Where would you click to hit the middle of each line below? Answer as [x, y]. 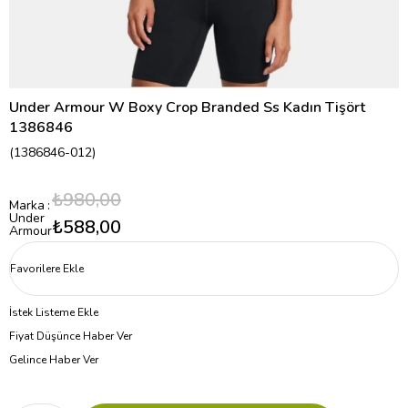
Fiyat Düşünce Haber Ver [71, 337]
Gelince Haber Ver [54, 360]
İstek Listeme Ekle [54, 313]
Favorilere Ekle [47, 269]
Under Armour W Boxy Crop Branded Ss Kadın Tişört [187, 108]
